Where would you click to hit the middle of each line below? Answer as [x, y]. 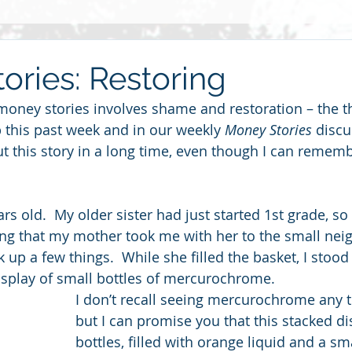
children [256, 118]
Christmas [176, 118]
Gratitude [276, 55]
